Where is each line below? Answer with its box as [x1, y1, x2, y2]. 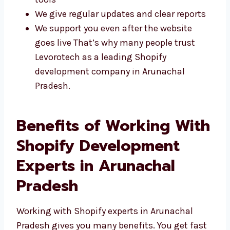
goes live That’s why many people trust [35, 75, 195, 87]
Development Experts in [16, 193, 199, 217]
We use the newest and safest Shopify [35, 18, 192, 30]
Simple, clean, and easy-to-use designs [35, 4, 197, 15]
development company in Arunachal [35, 104, 185, 116]
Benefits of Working [16, 152, 170, 177]
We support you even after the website [35, 61, 192, 73]
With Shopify [16, 172, 114, 197]
